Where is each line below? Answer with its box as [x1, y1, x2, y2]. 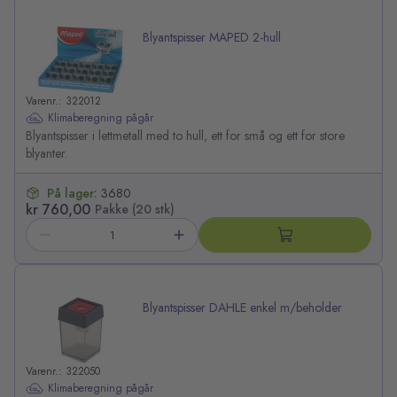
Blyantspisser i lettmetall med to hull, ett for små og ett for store [26, 127, 345, 145]
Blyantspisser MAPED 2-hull [143, 28, 281, 47]
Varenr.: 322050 [26, 363, 100, 380]
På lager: [47, 184, 101, 203]
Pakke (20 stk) [95, 200, 175, 219]
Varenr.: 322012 [26, 93, 101, 110]
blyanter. [26, 144, 67, 163]
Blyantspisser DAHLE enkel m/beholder [143, 299, 342, 317]
